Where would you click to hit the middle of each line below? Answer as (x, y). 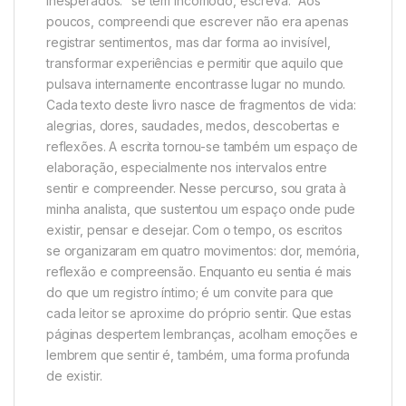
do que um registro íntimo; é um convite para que (190, 292)
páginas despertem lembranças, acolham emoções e (202, 334)
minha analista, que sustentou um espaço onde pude (201, 209)
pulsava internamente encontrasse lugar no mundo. (196, 84)
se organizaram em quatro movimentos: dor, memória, (203, 251)
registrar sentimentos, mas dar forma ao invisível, (188, 42)
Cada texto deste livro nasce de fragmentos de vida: (201, 105)
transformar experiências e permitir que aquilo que (195, 63)
